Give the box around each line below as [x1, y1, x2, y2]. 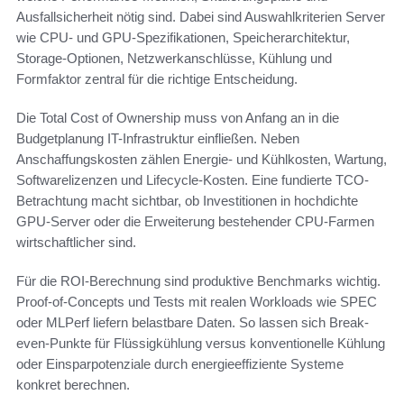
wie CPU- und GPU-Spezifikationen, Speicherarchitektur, [16, 29, 350, 45]
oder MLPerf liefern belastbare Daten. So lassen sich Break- [16, 314, 369, 330]
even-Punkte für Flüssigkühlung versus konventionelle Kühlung [16, 335, 385, 351]
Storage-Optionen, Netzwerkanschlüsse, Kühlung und [16, 50, 332, 66]
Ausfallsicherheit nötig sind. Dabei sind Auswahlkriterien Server [16, 8, 385, 24]
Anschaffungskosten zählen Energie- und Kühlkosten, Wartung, [16, 151, 387, 167]
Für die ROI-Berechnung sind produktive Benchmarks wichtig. [16, 272, 381, 289]
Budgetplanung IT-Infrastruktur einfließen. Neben [16, 130, 299, 146]
